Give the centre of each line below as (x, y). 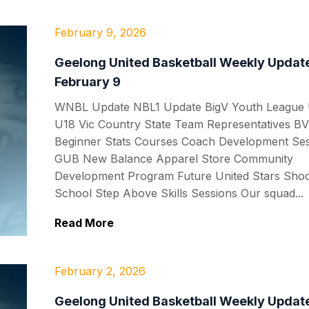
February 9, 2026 (100, 32)
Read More (84, 223)
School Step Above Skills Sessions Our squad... (179, 193)
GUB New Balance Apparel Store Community (174, 159)
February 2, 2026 (100, 271)
